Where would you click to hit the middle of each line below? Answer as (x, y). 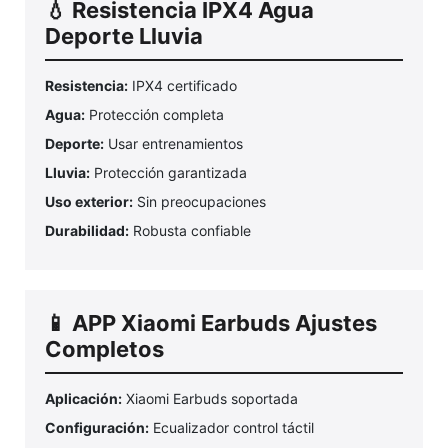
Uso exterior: (89, 202)
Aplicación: (83, 399)
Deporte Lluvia (124, 36)
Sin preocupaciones (199, 202)
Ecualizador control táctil (231, 428)
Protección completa (154, 115)
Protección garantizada (168, 173)
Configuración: (97, 428)
